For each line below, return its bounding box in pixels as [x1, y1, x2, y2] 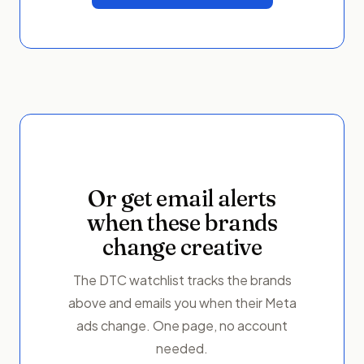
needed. [156, 340, 208, 357]
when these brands [86, 209, 278, 237]
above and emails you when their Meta [67, 294, 297, 312]
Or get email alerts [88, 184, 276, 213]
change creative [102, 233, 262, 262]
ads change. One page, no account [76, 317, 288, 335]
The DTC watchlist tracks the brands [72, 271, 292, 289]
